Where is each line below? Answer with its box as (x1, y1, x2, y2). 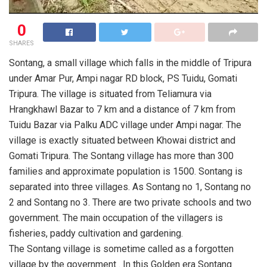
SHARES (9, 39, 34, 48)
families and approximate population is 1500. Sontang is (9, 166, 243, 178)
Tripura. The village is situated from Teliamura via (9, 88, 212, 100)
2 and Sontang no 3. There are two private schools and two (9, 197, 252, 209)
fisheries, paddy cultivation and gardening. (9, 228, 183, 240)
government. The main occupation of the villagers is (9, 212, 223, 224)
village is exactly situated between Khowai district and (9, 135, 235, 147)
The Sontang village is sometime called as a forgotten (9, 243, 234, 255)
